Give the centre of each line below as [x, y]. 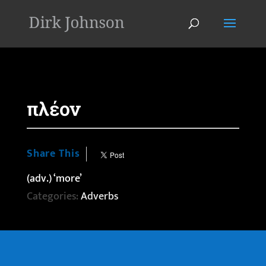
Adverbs [99, 197]
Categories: [53, 197]
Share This [53, 154]
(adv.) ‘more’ [54, 179]
